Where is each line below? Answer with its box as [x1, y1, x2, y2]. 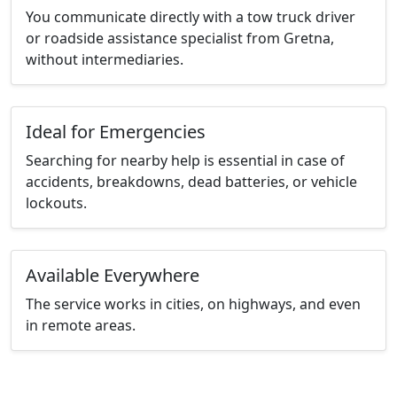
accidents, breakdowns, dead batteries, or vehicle [26, 172, 357, 192]
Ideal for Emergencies [26, 120, 206, 144]
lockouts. [26, 193, 87, 214]
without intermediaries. [26, 50, 183, 70]
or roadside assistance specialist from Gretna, [26, 28, 334, 49]
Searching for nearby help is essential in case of [26, 151, 345, 171]
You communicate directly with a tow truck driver [26, 7, 355, 27]
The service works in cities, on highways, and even [26, 294, 361, 315]
